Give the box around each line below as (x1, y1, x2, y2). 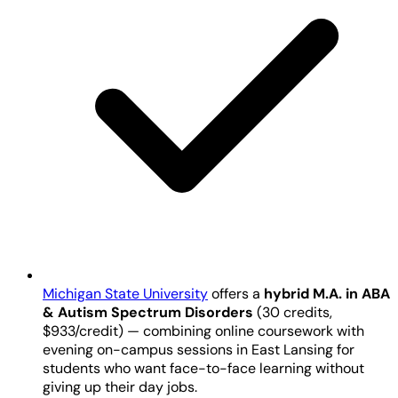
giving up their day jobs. (43, 377, 197, 396)
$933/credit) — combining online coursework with (43, 321, 364, 340)
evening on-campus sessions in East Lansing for (43, 339, 354, 359)
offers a (208, 283, 264, 303)
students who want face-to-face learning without (43, 358, 364, 378)
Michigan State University (43, 283, 208, 303)
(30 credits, (253, 302, 332, 322)
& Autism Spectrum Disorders (43, 302, 253, 322)
